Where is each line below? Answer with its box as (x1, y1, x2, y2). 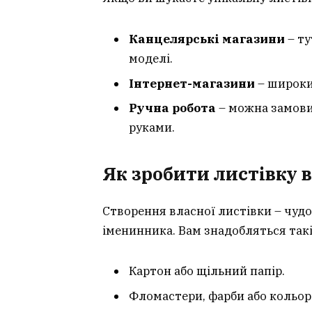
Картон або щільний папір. (129, 263, 285, 279)
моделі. (129, 51, 173, 67)
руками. (129, 119, 175, 135)
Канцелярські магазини (129, 31, 285, 47)
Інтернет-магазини (129, 75, 255, 91)
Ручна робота (129, 100, 216, 116)
